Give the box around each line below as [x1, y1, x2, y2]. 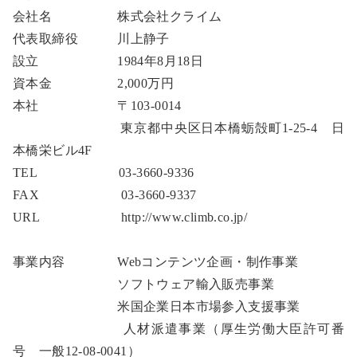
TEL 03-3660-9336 [13, 166, 194, 180]
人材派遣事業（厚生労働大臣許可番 [13, 322, 344, 336]
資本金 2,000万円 [13, 76, 174, 91]
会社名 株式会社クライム [13, 10, 222, 24]
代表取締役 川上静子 [13, 32, 170, 46]
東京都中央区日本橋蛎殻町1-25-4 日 [13, 121, 344, 135]
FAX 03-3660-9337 [13, 188, 197, 202]
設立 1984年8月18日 [13, 54, 204, 69]
